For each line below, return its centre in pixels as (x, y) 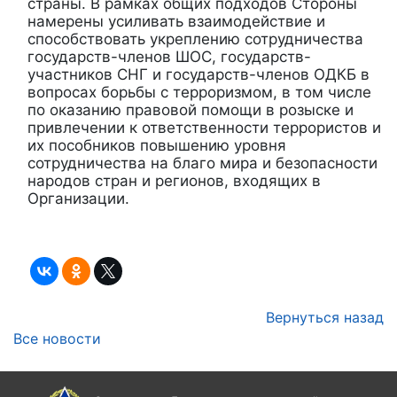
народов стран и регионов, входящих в (174, 180)
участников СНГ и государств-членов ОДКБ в (198, 74)
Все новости (57, 338)
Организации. (78, 198)
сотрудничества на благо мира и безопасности (202, 163)
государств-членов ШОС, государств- (169, 56)
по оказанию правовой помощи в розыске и (191, 109)
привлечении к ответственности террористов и (204, 127)
